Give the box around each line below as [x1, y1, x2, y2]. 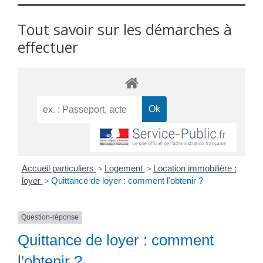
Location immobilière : [153, 163, 237, 174]
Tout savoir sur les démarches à [18, 19, 232, 40]
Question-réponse [21, 213, 79, 222]
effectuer [18, 37, 78, 58]
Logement [104, 163, 145, 174]
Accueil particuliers [21, 163, 96, 174]
